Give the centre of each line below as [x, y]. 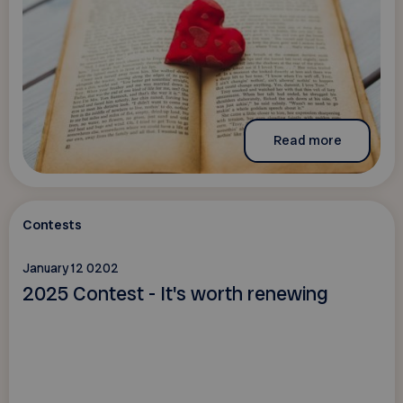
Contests [52, 225]
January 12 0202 [70, 269]
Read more [307, 140]
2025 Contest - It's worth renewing [175, 293]
